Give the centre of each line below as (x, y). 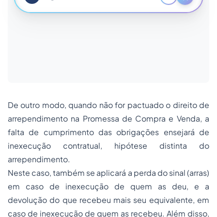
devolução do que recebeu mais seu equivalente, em (108, 200)
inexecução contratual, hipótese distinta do (108, 146)
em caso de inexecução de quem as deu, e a (108, 186)
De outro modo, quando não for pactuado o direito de (108, 105)
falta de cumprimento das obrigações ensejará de (108, 132)
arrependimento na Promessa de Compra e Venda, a (108, 118)
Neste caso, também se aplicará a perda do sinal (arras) (108, 173)
